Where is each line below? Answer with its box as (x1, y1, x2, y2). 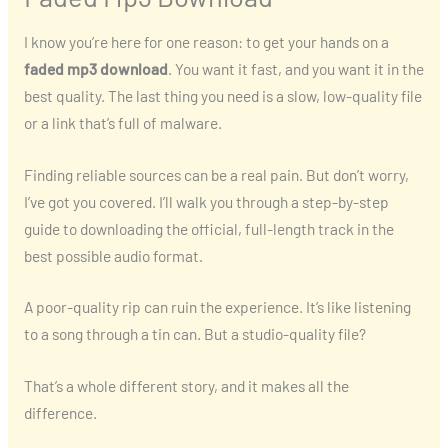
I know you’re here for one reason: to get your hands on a (23, 31, 389, 51)
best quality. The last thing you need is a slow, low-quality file (23, 85, 422, 105)
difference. (23, 403, 97, 423)
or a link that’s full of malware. (23, 112, 222, 132)
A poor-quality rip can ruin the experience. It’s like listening (23, 297, 411, 317)
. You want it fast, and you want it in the (167, 58, 424, 78)
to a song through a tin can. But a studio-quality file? (23, 324, 366, 344)
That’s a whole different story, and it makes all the (23, 376, 349, 396)
